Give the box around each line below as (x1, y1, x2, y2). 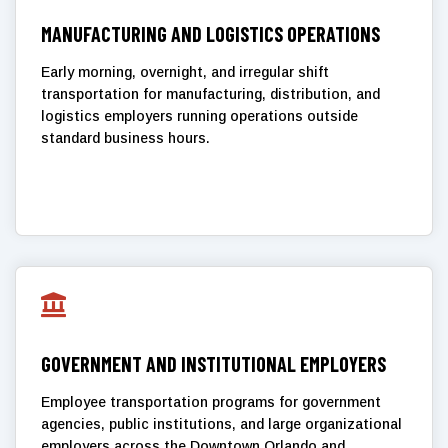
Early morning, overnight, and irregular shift (41, 63, 329, 80)
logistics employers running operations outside (41, 107, 358, 124)
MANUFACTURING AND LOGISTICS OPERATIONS (41, 21, 380, 46)
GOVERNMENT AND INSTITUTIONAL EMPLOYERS (41, 351, 386, 376)
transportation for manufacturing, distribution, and (41, 85, 380, 102)
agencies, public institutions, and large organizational (41, 415, 402, 432)
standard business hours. (41, 129, 210, 146)
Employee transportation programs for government (41, 393, 381, 410)
